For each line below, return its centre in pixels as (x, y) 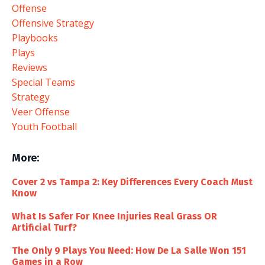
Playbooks (35, 38)
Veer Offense (41, 112)
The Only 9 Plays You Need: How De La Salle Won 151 (129, 251)
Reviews (30, 67)
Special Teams (43, 82)
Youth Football (44, 127)
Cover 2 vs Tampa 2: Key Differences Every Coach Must (132, 182)
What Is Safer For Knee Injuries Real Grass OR (114, 216)
